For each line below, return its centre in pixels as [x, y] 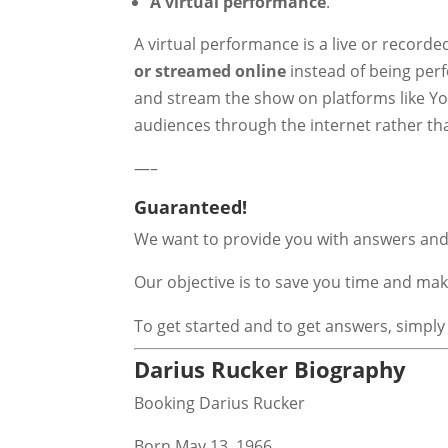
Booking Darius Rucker [220, 402]
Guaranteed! [191, 206]
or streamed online [210, 70]
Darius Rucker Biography [270, 368]
